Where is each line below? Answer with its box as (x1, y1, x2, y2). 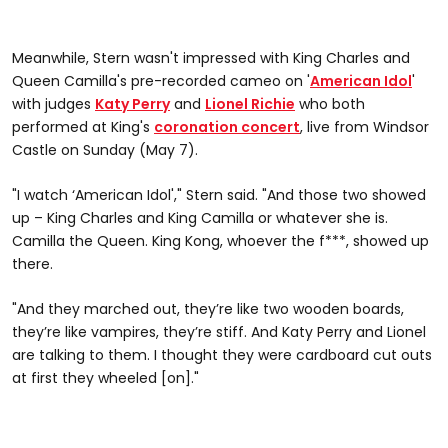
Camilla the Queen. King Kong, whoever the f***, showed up (12, 230, 429, 251)
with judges (12, 93, 95, 114)
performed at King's (12, 116, 154, 137)
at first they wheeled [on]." (12, 367, 199, 388)
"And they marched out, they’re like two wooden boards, (12, 298, 404, 319)
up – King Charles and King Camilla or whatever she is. (12, 207, 388, 228)
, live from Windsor (300, 116, 429, 137)
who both (295, 93, 365, 114)
